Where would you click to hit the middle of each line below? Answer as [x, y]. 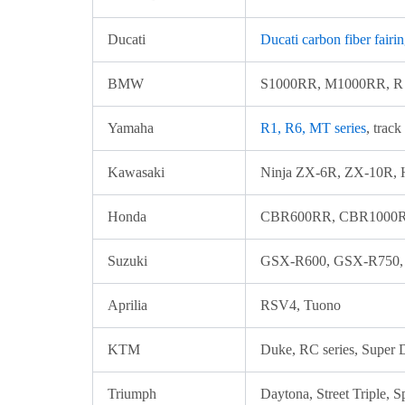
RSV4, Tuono [301, 305]
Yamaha [131, 128]
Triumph [132, 394]
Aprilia [127, 305]
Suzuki [127, 261]
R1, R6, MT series [313, 128]
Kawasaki [136, 172]
